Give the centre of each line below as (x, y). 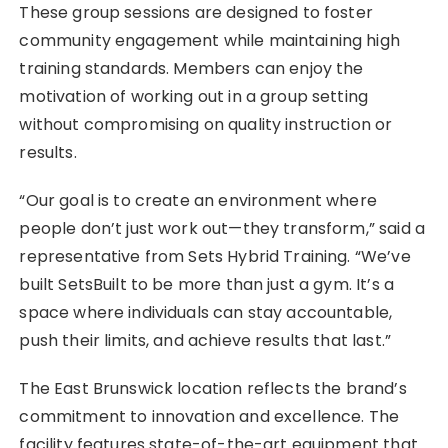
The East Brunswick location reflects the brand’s (213, 388)
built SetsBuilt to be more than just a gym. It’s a (206, 284)
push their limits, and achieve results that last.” (205, 340)
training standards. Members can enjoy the (191, 68)
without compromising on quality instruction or (206, 124)
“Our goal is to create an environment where (198, 200)
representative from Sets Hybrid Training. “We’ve (215, 256)
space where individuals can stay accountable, (206, 312)
